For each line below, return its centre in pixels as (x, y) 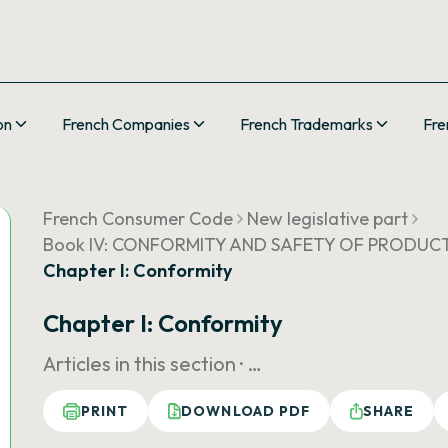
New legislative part (327, 218)
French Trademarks (306, 124)
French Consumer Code (138, 218)
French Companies (126, 124)
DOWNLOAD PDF (245, 411)
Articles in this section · (145, 363)
